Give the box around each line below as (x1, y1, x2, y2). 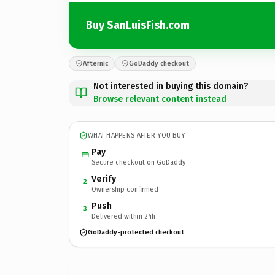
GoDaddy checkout (129, 59, 189, 68)
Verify (91, 173, 116, 184)
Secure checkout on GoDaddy (91, 158, 185, 166)
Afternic (83, 59, 108, 68)
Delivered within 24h (91, 212, 155, 220)
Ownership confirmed (91, 185, 158, 193)
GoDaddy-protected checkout (88, 228, 184, 236)
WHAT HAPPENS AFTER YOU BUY (88, 131, 185, 139)
